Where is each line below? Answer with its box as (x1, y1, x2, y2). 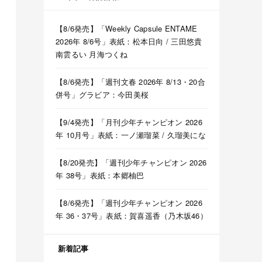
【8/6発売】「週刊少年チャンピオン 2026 (56, 197, 202, 209)
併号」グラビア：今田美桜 (56, 89, 149, 101)
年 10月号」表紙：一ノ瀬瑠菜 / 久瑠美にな (56, 129, 206, 141)
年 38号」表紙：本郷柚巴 (56, 170, 144, 181)
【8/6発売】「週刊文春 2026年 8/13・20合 (56, 76, 206, 88)
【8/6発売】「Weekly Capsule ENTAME (56, 23, 198, 35)
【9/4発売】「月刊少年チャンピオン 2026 (56, 116, 202, 128)
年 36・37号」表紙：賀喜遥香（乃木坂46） (56, 210, 208, 222)
